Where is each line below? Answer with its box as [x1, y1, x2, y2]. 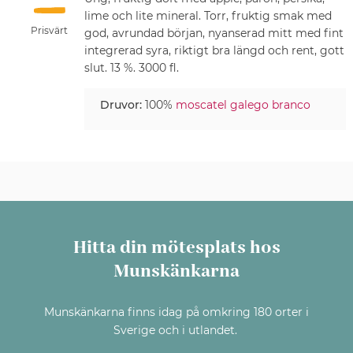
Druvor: [99, 97, 142, 112]
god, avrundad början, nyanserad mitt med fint [84, 25, 344, 40]
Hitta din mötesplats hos [72, 235, 281, 260]
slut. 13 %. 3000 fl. [84, 60, 179, 75]
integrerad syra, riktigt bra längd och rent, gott [84, 43, 344, 58]
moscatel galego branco [175, 97, 310, 112]
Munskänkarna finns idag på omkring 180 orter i [44, 304, 309, 319]
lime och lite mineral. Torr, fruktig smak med [84, 8, 332, 23]
